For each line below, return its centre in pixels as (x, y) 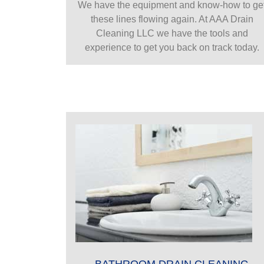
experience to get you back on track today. (172, 47)
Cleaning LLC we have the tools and (172, 33)
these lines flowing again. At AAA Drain (172, 19)
